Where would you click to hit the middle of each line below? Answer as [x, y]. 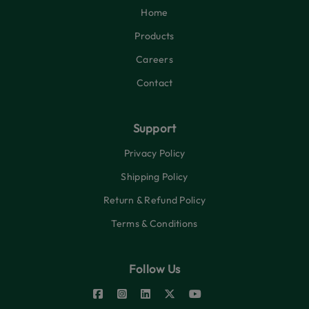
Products [154, 36]
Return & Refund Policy [154, 200]
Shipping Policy [154, 177]
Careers [154, 59]
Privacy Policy [154, 153]
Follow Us [154, 269]
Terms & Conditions [154, 223]
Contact [154, 83]
